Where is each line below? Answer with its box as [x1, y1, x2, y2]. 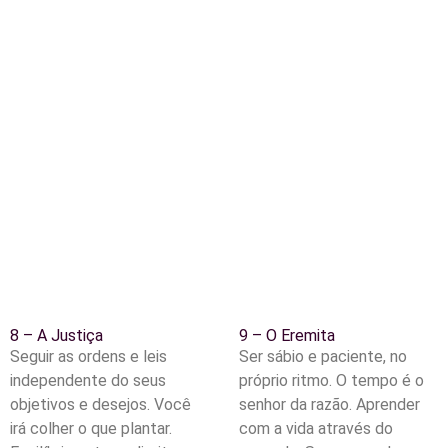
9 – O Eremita [239, 326, 335, 346]
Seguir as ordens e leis [10, 347, 167, 367]
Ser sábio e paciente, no [239, 347, 407, 367]
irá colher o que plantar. [10, 419, 172, 439]
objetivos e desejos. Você [10, 395, 191, 415]
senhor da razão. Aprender [239, 395, 420, 415]
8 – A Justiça [10, 326, 103, 346]
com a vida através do [239, 419, 393, 439]
